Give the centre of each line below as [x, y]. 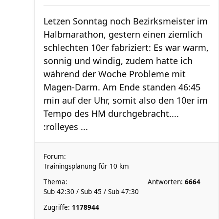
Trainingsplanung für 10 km [86, 166]
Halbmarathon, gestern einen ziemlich [123, 34]
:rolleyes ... [66, 127]
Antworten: [166, 182]
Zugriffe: [58, 207]
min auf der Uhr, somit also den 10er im [126, 100]
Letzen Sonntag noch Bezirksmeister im [126, 21]
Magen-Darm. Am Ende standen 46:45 [122, 87]
